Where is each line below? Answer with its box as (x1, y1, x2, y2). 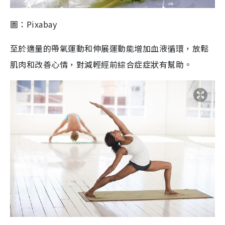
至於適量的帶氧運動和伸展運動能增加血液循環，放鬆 (10, 42, 209, 54)
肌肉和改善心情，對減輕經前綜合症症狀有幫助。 (10, 58, 192, 70)
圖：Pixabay (10, 18, 57, 30)
